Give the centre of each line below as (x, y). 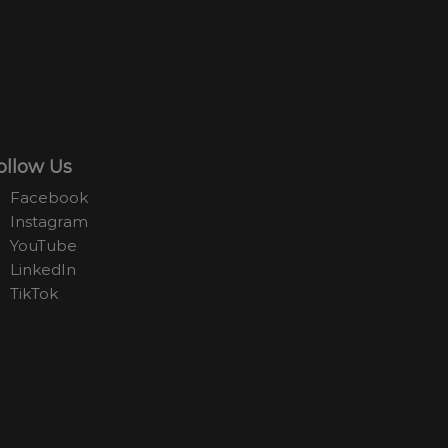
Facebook (49, 198)
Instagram (49, 222)
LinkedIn (43, 270)
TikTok (34, 294)
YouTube (44, 246)
